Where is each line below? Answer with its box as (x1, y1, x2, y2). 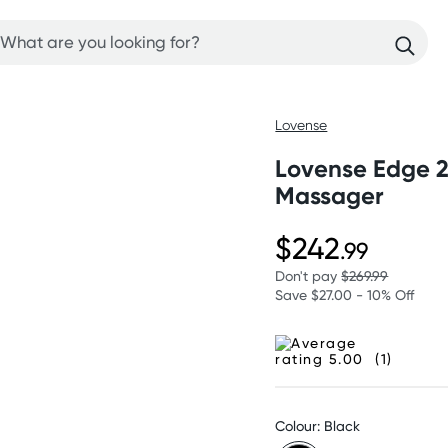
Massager (275, 181, 385, 210)
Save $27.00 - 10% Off (275, 286, 415, 303)
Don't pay (275, 267, 342, 284)
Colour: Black (275, 417, 361, 434)
